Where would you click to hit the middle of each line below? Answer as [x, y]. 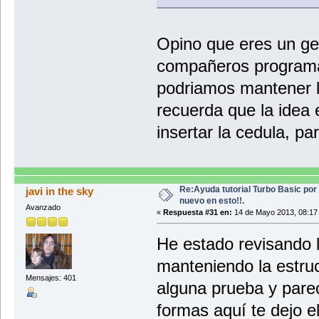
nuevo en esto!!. [211, 200]
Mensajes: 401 [51, 278]
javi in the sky [60, 191]
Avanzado [43, 207]
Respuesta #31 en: [197, 212]
